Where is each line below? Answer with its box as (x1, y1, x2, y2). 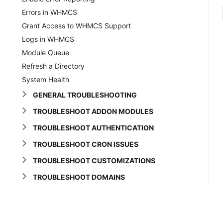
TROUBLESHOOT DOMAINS (32, 172, 125, 181)
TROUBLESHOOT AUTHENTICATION (32, 123, 154, 132)
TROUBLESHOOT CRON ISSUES (32, 139, 138, 148)
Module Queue (22, 48, 69, 57)
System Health (22, 75, 69, 84)
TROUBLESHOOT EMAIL (32, 189, 113, 198)
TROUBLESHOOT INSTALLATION (32, 205, 141, 214)
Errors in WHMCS (22, 7, 77, 16)
